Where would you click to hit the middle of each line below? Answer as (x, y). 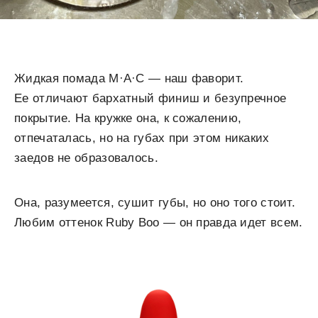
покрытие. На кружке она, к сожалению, (128, 118)
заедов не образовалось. (86, 158)
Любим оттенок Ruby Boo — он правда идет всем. (159, 223)
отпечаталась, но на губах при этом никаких (142, 138)
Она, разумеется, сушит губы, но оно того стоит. (155, 203)
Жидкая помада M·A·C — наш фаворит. (129, 78)
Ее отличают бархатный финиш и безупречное (150, 98)
